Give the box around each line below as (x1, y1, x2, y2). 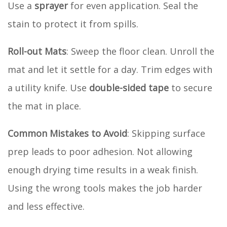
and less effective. (8, 200, 85, 212)
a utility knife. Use (8, 81, 89, 94)
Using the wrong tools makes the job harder (8, 181, 202, 194)
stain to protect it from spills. (8, 17, 138, 30)
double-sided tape (89, 81, 169, 94)
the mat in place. (8, 99, 81, 112)
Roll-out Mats (8, 45, 66, 57)
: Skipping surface (127, 127, 205, 139)
